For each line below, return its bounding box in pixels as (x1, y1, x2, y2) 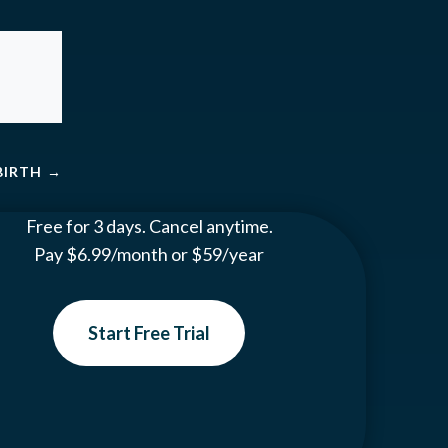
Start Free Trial (88, 321, 211, 344)
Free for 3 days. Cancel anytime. (25, 214, 273, 237)
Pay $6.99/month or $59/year (34, 242, 265, 265)
